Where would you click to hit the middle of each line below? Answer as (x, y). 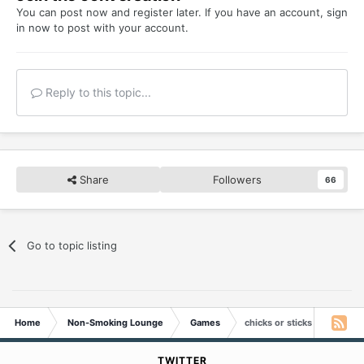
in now (33, 27)
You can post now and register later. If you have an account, (171, 12)
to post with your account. (119, 27)
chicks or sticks (278, 322)
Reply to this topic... (97, 92)
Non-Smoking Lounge (115, 322)
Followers (238, 179)
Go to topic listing (72, 245)
